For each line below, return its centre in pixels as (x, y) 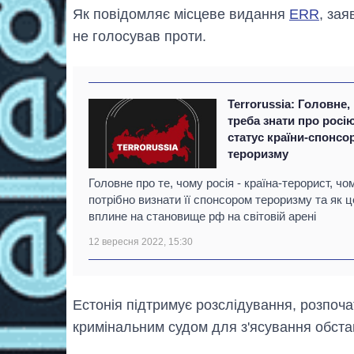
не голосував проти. (139, 36)
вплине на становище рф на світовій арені (202, 216)
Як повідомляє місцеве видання (181, 14)
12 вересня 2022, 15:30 (141, 241)
